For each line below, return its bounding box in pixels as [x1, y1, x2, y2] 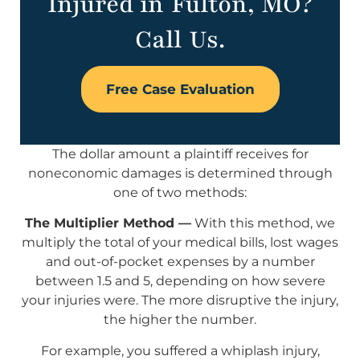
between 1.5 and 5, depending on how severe [35, 273, 325, 289]
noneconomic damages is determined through [27, 165, 333, 181]
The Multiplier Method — [25, 215, 191, 231]
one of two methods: [113, 184, 247, 200]
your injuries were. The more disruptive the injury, [22, 292, 338, 309]
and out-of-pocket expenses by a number [45, 254, 315, 270]
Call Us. [135, 22, 225, 56]
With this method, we [191, 215, 335, 231]
